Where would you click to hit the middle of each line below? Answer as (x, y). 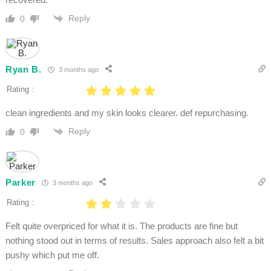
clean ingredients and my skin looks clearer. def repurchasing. (127, 113)
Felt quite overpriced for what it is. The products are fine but (121, 226)
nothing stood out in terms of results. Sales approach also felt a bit (134, 241)
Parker (21, 182)
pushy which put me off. (52, 255)
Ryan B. (23, 69)
